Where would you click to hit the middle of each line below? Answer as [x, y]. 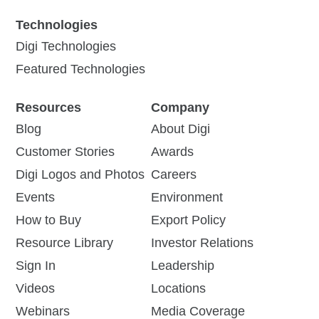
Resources [49, 107]
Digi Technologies [66, 46]
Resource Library [65, 242]
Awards [172, 151]
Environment [187, 197]
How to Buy [49, 220]
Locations [178, 288]
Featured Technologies [81, 69]
